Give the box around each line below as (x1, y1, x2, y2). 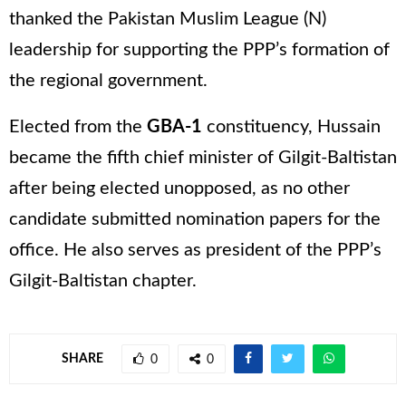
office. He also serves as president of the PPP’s (9, 241, 382, 260)
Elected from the (9, 118, 147, 137)
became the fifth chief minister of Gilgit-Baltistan (9, 149, 397, 168)
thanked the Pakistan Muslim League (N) (9, 10, 326, 29)
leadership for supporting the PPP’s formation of (9, 41, 390, 60)
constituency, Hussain (202, 118, 381, 137)
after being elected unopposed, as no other (9, 179, 350, 198)
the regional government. (9, 72, 208, 91)
